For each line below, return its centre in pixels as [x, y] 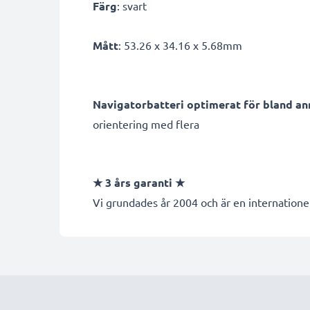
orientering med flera [146, 124]
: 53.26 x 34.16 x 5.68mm [180, 45]
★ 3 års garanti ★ [139, 182]
